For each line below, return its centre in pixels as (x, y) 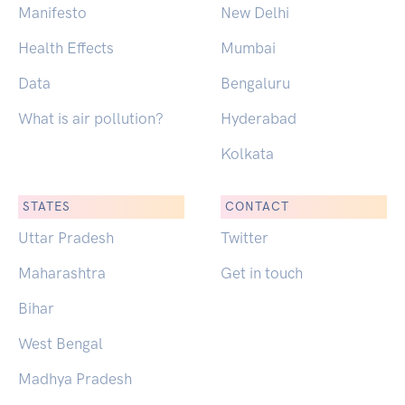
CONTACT (257, 206)
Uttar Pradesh (66, 238)
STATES (47, 206)
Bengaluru (255, 84)
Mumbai (248, 48)
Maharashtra (62, 273)
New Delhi (255, 13)
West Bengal (61, 344)
